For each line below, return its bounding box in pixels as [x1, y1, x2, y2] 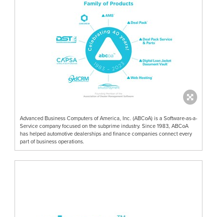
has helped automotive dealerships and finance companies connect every [20, 129, 192, 138]
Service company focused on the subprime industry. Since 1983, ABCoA [20, 122, 188, 130]
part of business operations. [20, 137, 84, 145]
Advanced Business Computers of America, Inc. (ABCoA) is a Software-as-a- [20, 114, 197, 122]
